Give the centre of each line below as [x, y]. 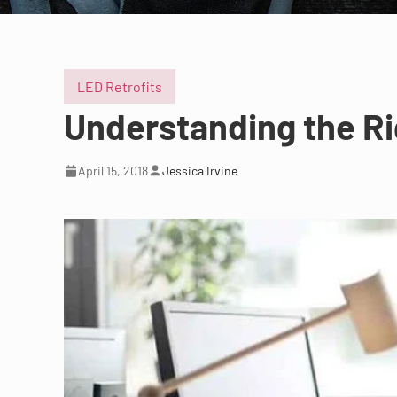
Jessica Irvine [200, 171]
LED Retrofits [120, 87]
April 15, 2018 [113, 171]
